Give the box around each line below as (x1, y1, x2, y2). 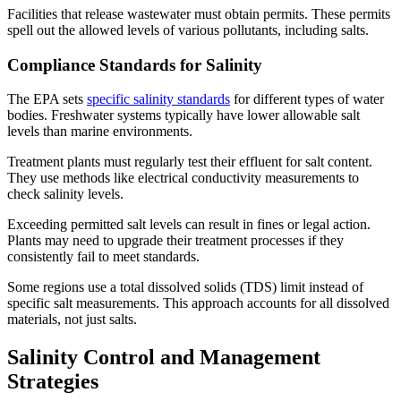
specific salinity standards (87, 91, 230, 107)
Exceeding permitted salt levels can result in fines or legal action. (7, 217, 371, 233)
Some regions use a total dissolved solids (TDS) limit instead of (7, 279, 363, 295)
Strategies (7, 370, 98, 394)
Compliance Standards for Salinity (7, 55, 262, 74)
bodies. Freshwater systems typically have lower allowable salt (7, 107, 360, 124)
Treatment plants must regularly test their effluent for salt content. (7, 154, 372, 170)
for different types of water (230, 91, 384, 107)
